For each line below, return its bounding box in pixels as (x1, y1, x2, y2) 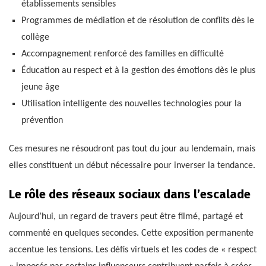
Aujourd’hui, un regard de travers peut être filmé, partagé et (9, 212, 243, 222)
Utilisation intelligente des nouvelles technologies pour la (21, 99, 242, 109)
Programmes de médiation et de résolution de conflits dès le (21, 16, 254, 26)
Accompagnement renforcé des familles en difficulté (21, 49, 224, 59)
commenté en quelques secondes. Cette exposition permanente (9, 229, 254, 239)
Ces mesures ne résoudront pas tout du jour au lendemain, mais (9, 144, 255, 154)
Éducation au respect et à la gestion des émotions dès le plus (21, 66, 255, 76)
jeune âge (21, 83, 59, 93)
